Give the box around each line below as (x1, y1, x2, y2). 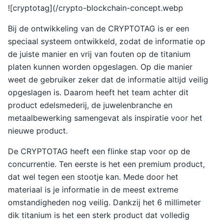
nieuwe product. (8, 126, 68, 136)
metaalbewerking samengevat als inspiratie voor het (8, 113, 202, 123)
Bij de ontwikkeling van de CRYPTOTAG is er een (8, 24, 189, 33)
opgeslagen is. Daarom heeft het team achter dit (8, 87, 189, 97)
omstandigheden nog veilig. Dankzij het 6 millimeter (8, 197, 201, 207)
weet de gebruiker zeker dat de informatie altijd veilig (8, 75, 208, 84)
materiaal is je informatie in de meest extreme (8, 185, 178, 194)
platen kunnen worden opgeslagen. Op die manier (8, 62, 192, 72)
